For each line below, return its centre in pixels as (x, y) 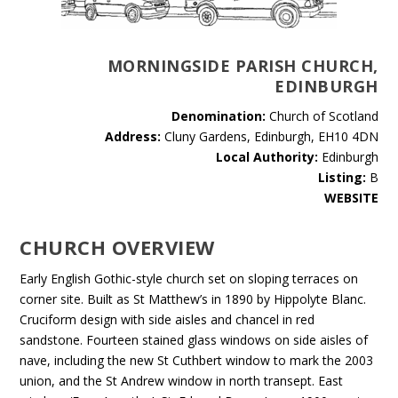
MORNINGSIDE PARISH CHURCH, (243, 66)
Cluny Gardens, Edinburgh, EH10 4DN (269, 136)
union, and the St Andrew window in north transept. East (182, 381)
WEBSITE (351, 198)
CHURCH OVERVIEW (117, 247)
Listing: (342, 177)
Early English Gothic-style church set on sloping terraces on (189, 279)
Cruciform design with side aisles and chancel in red (167, 319)
